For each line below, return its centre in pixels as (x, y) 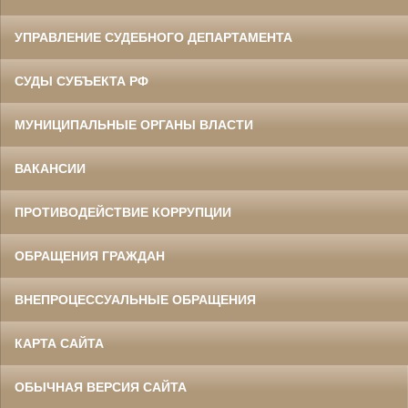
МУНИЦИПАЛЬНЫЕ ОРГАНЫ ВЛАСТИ (134, 125)
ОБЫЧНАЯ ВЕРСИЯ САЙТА (101, 388)
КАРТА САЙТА (59, 344)
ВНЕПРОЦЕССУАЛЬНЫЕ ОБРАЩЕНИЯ (135, 300)
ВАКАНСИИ (50, 169)
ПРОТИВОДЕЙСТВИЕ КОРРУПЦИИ (123, 213)
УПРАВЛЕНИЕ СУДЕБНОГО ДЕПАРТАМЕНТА (153, 38)
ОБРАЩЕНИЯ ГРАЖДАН (90, 256)
